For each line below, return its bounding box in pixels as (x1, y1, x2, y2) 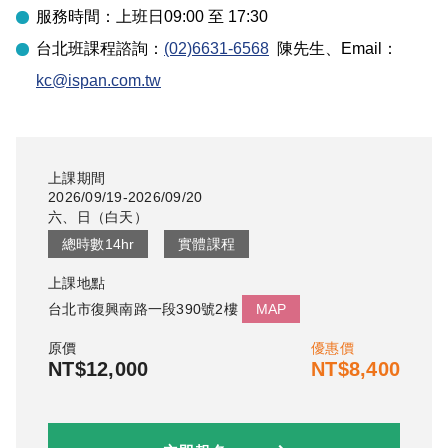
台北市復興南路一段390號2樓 (48, 301, 238, 318)
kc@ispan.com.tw (36, 71, 161, 89)
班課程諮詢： (68, 39, 164, 57)
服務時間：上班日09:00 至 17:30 (36, 7, 268, 25)
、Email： (325, 39, 398, 57)
